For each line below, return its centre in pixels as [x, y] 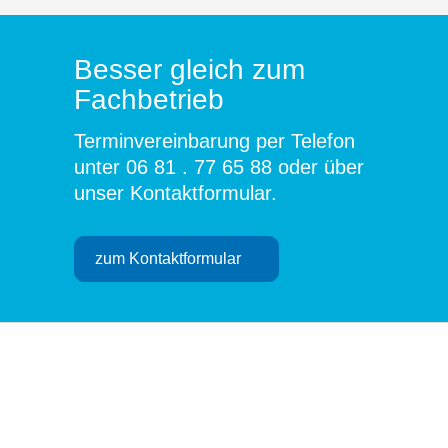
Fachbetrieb [149, 99]
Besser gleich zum [189, 69]
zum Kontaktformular [168, 258]
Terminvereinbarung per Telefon [214, 141]
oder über [318, 167]
